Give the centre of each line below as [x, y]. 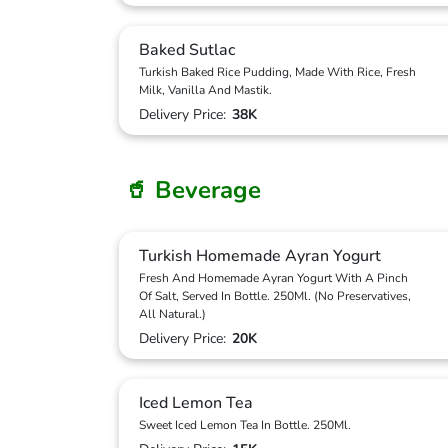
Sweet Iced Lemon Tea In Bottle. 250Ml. [245, 425]
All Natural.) [172, 314]
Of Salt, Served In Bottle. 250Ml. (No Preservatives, [275, 296]
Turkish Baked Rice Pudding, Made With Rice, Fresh [277, 72]
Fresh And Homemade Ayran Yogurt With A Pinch [273, 278]
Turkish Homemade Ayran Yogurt [260, 256]
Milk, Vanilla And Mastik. [205, 90]
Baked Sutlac [187, 50]
